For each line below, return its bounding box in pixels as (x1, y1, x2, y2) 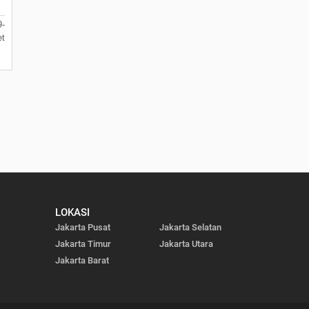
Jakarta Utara (159, 238, 213, 249)
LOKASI (54, 206, 90, 219)
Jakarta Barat (54, 255, 109, 266)
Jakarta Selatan (159, 221, 221, 232)
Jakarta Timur (54, 238, 111, 249)
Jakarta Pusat (54, 221, 110, 232)
